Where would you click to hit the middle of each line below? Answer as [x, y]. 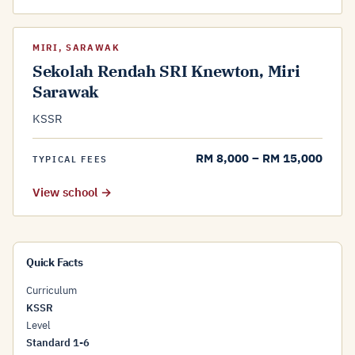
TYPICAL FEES [70, 159]
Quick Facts [55, 262]
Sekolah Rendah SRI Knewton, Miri [166, 71]
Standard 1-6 [58, 343]
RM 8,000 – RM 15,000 [259, 158]
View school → [72, 192]
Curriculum [52, 290]
